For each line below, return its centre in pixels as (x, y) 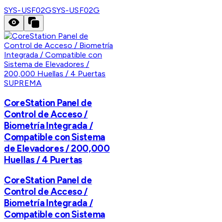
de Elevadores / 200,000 (57, 148)
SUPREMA (23, 83)
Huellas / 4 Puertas (43, 160)
